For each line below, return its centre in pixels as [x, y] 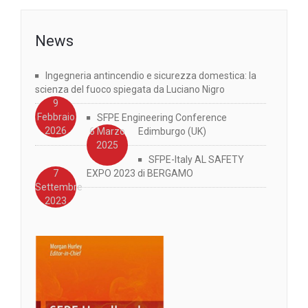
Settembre [59, 187]
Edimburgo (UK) [172, 131]
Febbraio [56, 117]
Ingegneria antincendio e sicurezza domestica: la [151, 75]
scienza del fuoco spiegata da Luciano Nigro [130, 89]
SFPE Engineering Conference [162, 117]
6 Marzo [107, 131]
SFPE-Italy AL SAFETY [196, 159]
